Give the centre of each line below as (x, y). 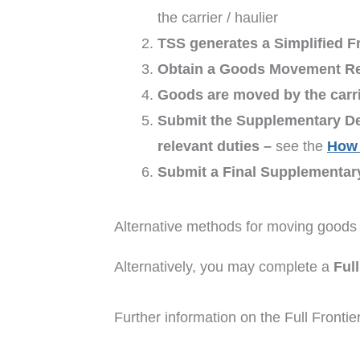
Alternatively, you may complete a (224, 266)
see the (301, 146)
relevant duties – (217, 146)
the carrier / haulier (218, 17)
